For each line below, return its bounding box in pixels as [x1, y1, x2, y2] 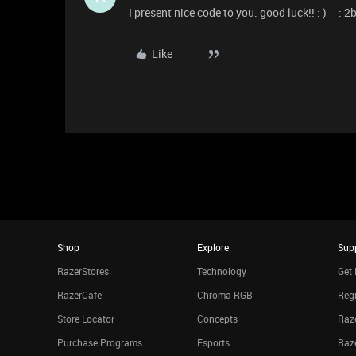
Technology [197, 264, 247, 277]
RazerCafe [57, 288, 102, 301]
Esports [197, 335, 230, 349]
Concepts [197, 311, 238, 325]
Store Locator [57, 311, 114, 325]
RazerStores [57, 264, 109, 277]
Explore [197, 240, 230, 253]
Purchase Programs [57, 335, 142, 349]
